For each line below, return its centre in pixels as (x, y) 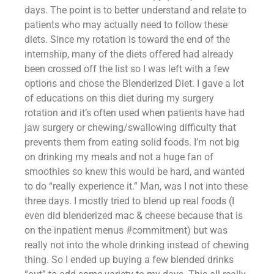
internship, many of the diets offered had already (129, 54)
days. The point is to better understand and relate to (135, 10)
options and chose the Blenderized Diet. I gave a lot (134, 84)
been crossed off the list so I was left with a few (127, 69)
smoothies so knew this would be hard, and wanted (135, 172)
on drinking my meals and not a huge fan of (119, 157)
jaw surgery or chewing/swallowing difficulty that (130, 128)
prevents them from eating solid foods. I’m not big (132, 143)
